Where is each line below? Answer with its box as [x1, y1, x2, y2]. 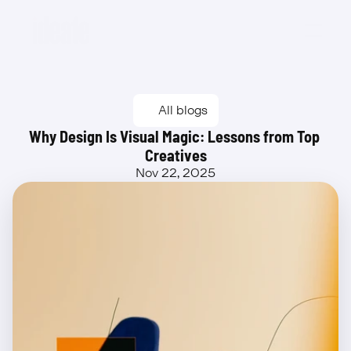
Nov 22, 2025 [136, 165, 215, 181]
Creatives [144, 146, 207, 165]
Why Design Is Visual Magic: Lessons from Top [28, 127, 320, 146]
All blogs [157, 102, 208, 118]
